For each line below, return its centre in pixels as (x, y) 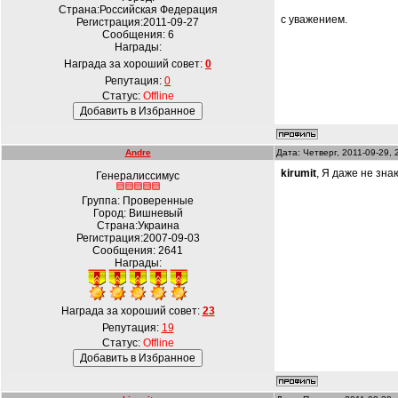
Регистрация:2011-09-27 (138, 22)
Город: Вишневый (138, 213)
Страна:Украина (138, 226)
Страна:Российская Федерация (138, 10)
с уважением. (314, 20)
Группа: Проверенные (138, 201)
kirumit (298, 173)
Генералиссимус (138, 176)
